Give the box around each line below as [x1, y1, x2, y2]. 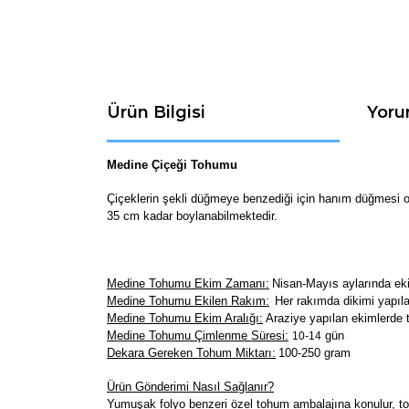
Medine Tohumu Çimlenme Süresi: [107, 328, 288, 342]
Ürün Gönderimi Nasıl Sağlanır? [107, 379, 274, 393]
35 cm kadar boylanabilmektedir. [107, 208, 278, 223]
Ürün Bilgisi [107, 101, 205, 122]
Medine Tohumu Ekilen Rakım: [107, 293, 269, 308]
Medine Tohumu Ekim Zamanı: [107, 276, 269, 290]
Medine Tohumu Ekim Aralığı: [107, 310, 263, 325]
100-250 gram [278, 345, 351, 360]
